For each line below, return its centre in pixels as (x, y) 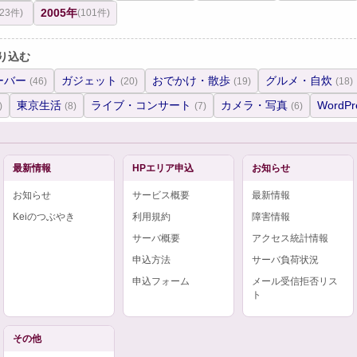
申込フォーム (161, 281)
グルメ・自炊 (300, 80)
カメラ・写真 (255, 105)
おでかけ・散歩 (192, 80)
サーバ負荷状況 (285, 259)
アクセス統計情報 (290, 238)
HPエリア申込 (163, 168)
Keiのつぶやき (44, 216)
